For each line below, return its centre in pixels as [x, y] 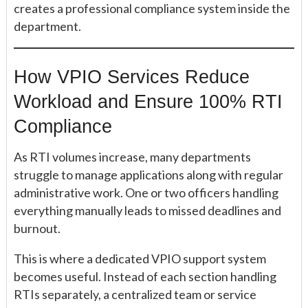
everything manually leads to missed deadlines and [147, 211]
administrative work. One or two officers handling [146, 193]
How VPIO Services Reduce [132, 76]
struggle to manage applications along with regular [148, 175]
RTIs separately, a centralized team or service [135, 295]
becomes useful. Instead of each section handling [145, 277]
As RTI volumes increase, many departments [132, 157]
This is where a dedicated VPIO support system [140, 259]
